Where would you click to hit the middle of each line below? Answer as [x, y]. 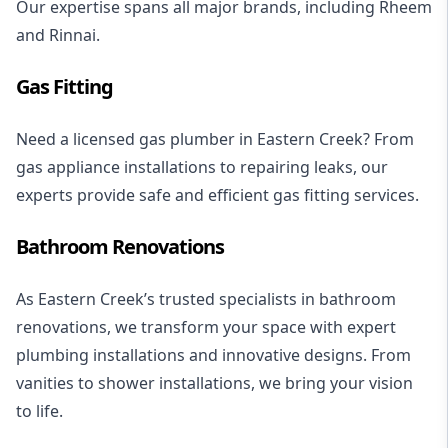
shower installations [174, 383]
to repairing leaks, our [302, 167]
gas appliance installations [116, 167]
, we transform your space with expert [251, 327]
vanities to [57, 383]
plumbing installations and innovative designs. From [213, 355]
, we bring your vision [332, 383]
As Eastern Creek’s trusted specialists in [167, 299]
